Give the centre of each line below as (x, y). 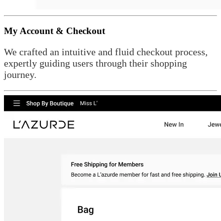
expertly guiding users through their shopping (95, 63)
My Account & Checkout (55, 31)
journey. (20, 74)
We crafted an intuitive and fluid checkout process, (106, 52)
